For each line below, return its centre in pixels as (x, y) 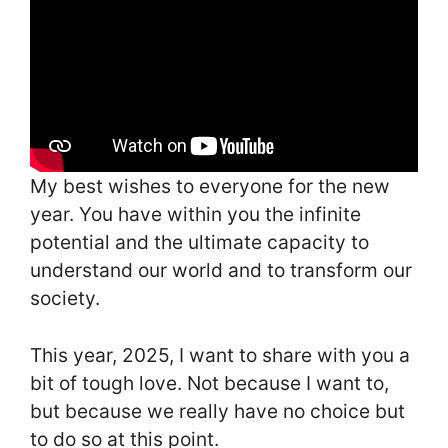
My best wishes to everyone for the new (210, 186)
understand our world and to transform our (221, 270)
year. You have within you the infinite (195, 214)
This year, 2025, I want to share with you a (220, 354)
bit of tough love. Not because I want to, (209, 382)
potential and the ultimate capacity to (199, 242)
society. (65, 298)
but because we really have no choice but (217, 410)
